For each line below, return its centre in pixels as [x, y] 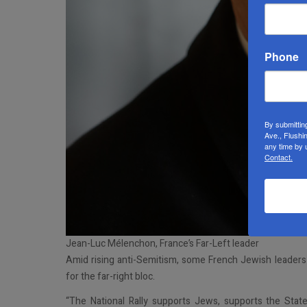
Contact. [279, 157]
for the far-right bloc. [110, 277]
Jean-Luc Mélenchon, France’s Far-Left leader [162, 244]
